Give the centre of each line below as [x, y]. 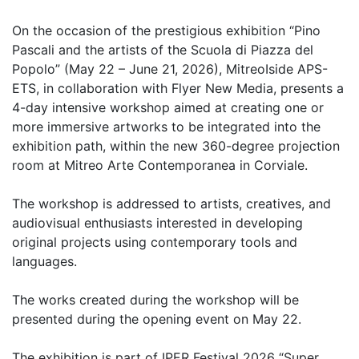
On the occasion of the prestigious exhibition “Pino [166, 30]
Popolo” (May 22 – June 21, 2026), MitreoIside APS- [170, 69]
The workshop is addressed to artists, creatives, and [171, 203]
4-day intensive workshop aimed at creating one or [168, 107]
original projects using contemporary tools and [155, 242]
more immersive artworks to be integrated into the [166, 126]
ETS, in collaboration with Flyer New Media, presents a [178, 88]
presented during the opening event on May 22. [157, 319]
